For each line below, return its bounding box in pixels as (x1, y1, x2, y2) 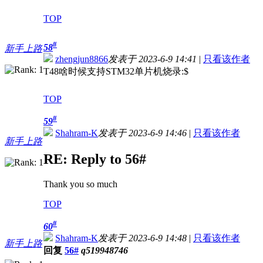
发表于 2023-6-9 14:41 (108, 54, 197, 65)
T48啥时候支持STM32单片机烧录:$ (43, 66, 188, 77)
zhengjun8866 (55, 54, 108, 65)
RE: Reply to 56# (43, 151, 146, 167)
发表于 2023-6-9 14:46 (98, 128, 187, 139)
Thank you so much (43, 178, 117, 189)
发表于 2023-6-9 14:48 (98, 233, 187, 244)
